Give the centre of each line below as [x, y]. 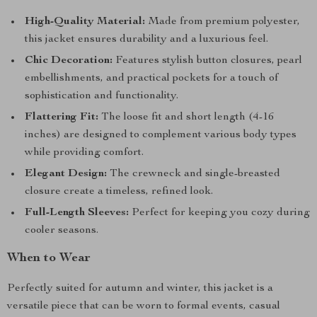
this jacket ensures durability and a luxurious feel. [146, 40]
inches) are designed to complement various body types [161, 135]
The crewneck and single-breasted [194, 174]
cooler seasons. [62, 231]
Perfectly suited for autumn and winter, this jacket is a [140, 289]
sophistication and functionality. [102, 96]
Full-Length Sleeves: [77, 213]
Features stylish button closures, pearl [207, 61]
